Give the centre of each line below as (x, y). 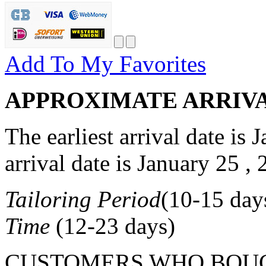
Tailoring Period (83, 199)
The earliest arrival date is (128, 136)
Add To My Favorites (105, 64)
